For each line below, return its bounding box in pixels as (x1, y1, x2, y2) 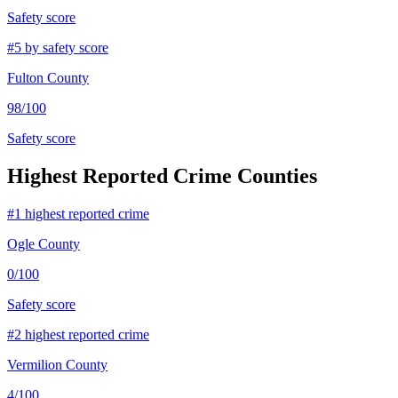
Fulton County (7, 69, 89, 85)
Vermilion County (7, 356, 107, 372)
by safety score (21, 39, 108, 55)
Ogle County (7, 235, 80, 251)
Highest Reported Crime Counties (7, 163, 317, 187)
